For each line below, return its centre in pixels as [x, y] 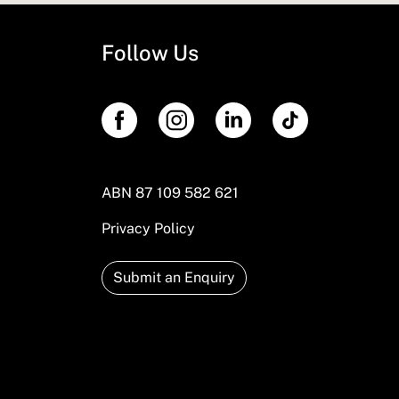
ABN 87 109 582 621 [170, 193]
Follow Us [150, 53]
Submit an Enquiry [174, 278]
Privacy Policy [148, 229]
